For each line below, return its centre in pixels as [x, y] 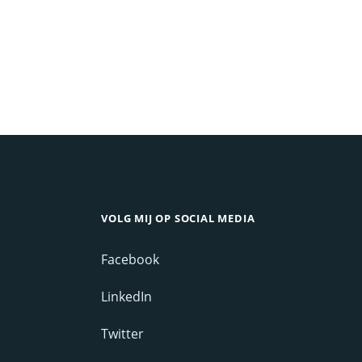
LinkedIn [127, 297]
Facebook [130, 260]
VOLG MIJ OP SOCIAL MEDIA [178, 219]
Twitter [123, 334]
